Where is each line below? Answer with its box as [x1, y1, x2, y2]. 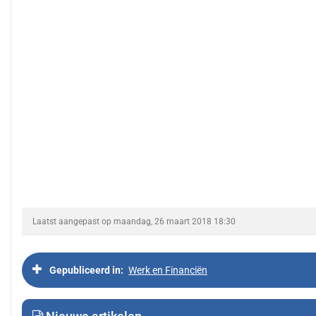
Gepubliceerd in [49, 265, 121, 276]
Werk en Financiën [128, 265, 207, 276]
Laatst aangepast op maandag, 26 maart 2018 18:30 [32, 217, 236, 226]
